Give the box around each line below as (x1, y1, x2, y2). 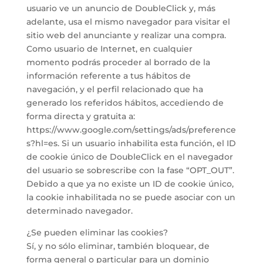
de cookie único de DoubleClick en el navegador (26, 151, 233, 162)
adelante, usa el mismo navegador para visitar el (26, 16, 230, 27)
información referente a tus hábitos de (26, 70, 191, 81)
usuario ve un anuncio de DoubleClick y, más (26, 3, 215, 14)
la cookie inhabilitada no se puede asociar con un (26, 192, 235, 203)
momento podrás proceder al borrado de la (26, 57, 210, 68)
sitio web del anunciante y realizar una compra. (26, 30, 226, 41)
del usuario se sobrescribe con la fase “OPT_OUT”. (26, 165, 234, 176)
